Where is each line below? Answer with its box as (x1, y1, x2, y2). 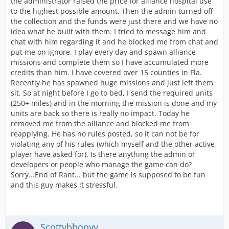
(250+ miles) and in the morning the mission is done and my (11, 98, 217, 108)
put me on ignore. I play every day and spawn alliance (11, 47, 196, 57)
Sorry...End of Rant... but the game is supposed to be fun (11, 170, 205, 179)
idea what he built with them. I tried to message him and (11, 27, 206, 36)
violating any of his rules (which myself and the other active (11, 139, 215, 149)
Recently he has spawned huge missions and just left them (11, 78, 213, 87)
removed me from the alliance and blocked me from (11, 119, 189, 128)
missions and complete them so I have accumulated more (11, 57, 209, 67)
